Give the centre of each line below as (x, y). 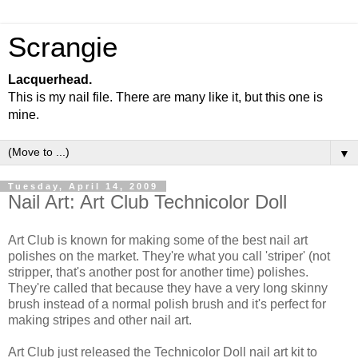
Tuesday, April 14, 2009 (83, 186)
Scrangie (63, 47)
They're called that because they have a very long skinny (168, 288)
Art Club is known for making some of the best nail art (158, 240)
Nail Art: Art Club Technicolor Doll (147, 202)
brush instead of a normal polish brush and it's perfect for (167, 304)
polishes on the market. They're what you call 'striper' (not (169, 256)
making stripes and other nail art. (100, 320)
